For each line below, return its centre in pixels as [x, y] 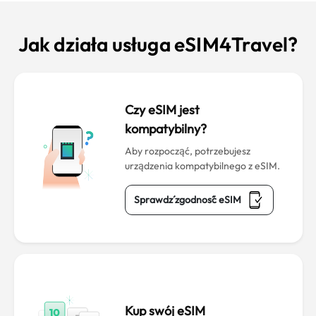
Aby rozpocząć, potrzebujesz [187, 151]
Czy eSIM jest [162, 110]
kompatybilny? [165, 129]
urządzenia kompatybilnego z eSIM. [202, 166]
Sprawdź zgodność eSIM [187, 200]
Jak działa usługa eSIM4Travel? [158, 44]
